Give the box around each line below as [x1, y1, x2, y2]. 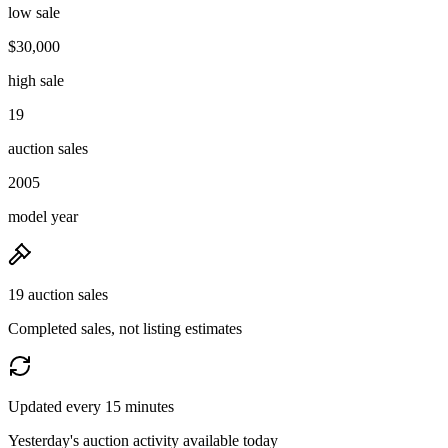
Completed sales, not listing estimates [8, 319, 242, 337]
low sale [8, 3, 60, 21]
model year [8, 207, 78, 225]
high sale [8, 71, 64, 89]
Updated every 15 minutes [8, 397, 174, 415]
